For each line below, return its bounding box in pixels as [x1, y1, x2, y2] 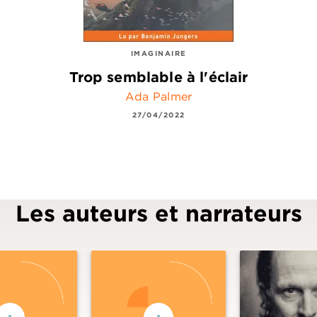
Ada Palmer [125, 89, 192, 104]
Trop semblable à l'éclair [69, 67, 248, 86]
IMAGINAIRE [130, 47, 187, 58]
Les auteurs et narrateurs [15, 200, 302, 228]
